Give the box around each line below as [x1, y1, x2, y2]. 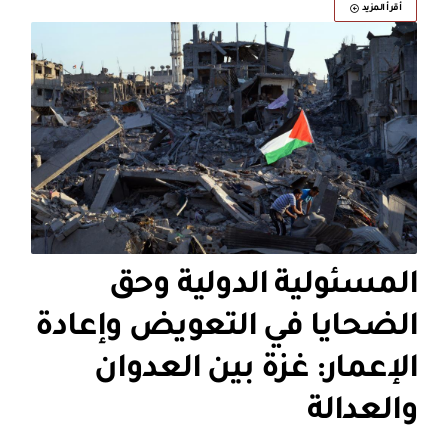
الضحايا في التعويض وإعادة [35, 311, 418, 346]
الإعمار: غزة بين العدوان [93, 353, 418, 388]
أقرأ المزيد [361, 3, 402, 14]
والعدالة [306, 395, 418, 430]
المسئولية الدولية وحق [108, 269, 418, 304]
